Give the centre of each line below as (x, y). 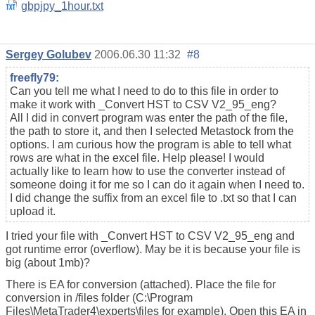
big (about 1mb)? (48, 263)
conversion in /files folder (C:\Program (99, 298)
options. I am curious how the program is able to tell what (150, 145)
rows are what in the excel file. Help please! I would (137, 158)
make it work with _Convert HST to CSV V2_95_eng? (143, 105)
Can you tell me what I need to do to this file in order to (144, 91)
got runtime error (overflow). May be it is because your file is (153, 250)
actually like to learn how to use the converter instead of (147, 172)
